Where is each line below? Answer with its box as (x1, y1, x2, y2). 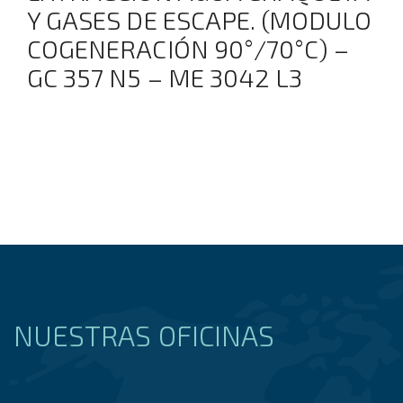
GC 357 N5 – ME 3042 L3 (27, 61, 303, 93)
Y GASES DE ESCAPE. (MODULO (27, 4, 372, 35)
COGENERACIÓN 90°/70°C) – (27, 32, 350, 64)
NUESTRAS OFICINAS (13, 318, 275, 352)
